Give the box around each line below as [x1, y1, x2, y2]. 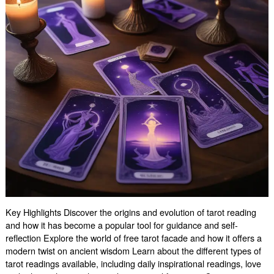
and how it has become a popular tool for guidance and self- [5, 218, 238, 232]
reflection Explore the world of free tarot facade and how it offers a [5, 231, 262, 245]
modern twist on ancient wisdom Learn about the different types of [5, 244, 261, 257]
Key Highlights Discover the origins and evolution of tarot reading [5, 206, 256, 219]
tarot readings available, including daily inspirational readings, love [5, 257, 261, 270]
